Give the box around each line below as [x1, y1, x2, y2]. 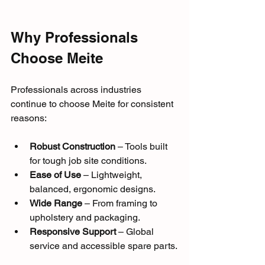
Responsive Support [30, 226, 116, 238]
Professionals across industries [11, 84, 144, 96]
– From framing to [82, 198, 160, 209]
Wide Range [30, 198, 82, 209]
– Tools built [115, 141, 170, 153]
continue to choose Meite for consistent [11, 98, 176, 110]
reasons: [11, 112, 47, 124]
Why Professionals [11, 29, 142, 46]
